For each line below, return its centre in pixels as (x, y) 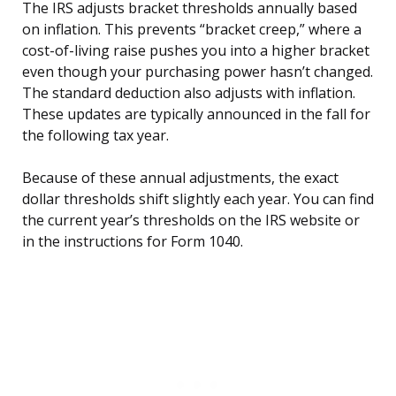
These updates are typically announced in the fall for (196, 114)
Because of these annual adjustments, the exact (180, 178)
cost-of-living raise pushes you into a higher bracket (196, 51)
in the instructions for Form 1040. (133, 242)
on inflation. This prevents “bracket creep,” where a (192, 30)
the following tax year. (95, 136)
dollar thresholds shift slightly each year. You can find (198, 199)
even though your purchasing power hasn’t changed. (198, 72)
